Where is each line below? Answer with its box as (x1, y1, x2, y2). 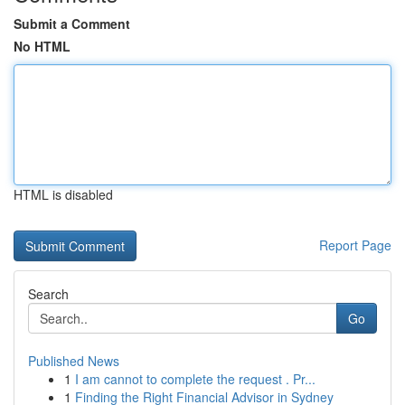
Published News (28, 352, 119, 370)
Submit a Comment (14, 14, 130, 33)
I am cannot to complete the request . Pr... (75, 370, 316, 388)
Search (28, 285, 69, 303)
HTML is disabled (14, 185, 113, 203)
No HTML (14, 37, 71, 55)
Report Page (319, 236, 391, 254)
